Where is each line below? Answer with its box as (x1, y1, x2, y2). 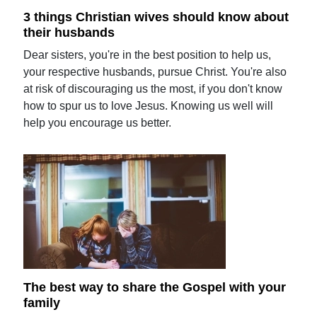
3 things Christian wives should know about (23, 9, 289, 24)
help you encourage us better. (23, 116, 172, 129)
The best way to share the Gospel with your (23, 280, 287, 295)
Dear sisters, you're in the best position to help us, (23, 48, 272, 61)
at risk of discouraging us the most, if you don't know (23, 82, 283, 95)
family (23, 296, 61, 310)
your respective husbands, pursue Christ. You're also (23, 65, 287, 78)
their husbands (23, 25, 115, 40)
